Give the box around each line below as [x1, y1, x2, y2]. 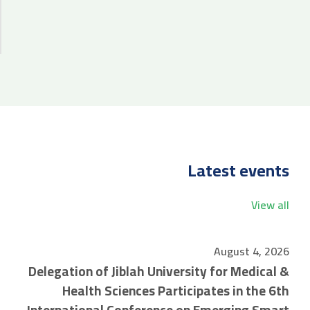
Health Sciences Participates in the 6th [62, 278, 289, 303]
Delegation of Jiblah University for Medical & [28, 259, 289, 284]
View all [251, 194, 289, 215]
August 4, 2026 [214, 241, 289, 262]
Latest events [188, 155, 289, 186]
